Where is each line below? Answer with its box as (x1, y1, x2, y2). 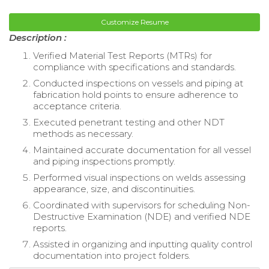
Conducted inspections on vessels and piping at (33, 77, 243, 89)
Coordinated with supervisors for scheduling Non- (33, 199, 250, 211)
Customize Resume (100, 17, 169, 26)
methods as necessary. (33, 127, 133, 139)
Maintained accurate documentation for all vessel (33, 144, 251, 156)
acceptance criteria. (33, 100, 121, 112)
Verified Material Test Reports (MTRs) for (33, 49, 212, 61)
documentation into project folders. (33, 249, 190, 261)
